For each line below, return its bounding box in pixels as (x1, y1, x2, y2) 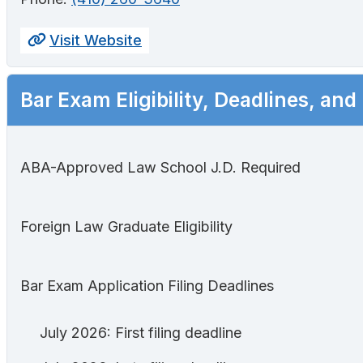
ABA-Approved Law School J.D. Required (20, 158, 301, 176)
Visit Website (49, 32, 142, 49)
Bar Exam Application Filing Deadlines (20, 276, 274, 294)
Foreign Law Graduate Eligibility (20, 217, 233, 235)
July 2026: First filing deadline (40, 323, 241, 341)
